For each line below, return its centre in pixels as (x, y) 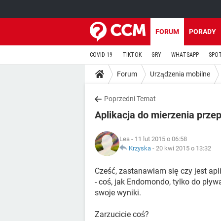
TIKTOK (132, 55)
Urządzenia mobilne (180, 74)
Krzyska (140, 148)
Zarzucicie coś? (122, 214)
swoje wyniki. (118, 193)
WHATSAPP (185, 55)
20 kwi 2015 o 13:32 (184, 148)
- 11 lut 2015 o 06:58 (158, 139)
